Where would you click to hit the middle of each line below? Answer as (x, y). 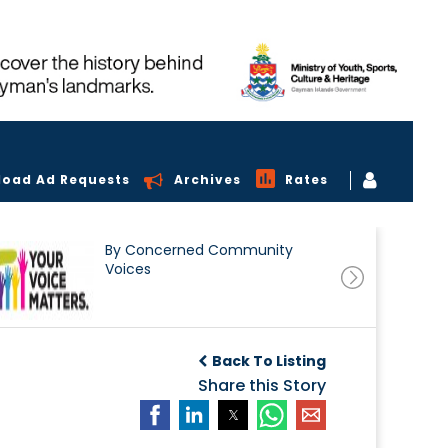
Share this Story (262, 386)
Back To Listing (269, 361)
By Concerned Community (198, 250)
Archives (207, 180)
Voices (127, 269)
